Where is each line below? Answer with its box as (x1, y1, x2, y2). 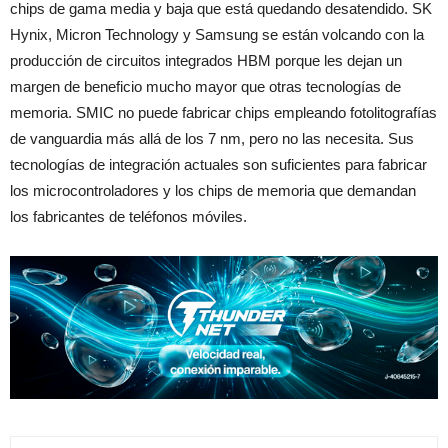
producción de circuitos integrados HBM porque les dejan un (10, 52, 402, 70)
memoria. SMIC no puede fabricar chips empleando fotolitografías (10, 104, 437, 122)
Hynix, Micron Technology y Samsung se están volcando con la (10, 26, 424, 44)
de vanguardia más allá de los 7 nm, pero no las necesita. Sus (10, 130, 414, 148)
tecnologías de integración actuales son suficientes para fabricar (10, 156, 427, 174)
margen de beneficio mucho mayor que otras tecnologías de (10, 78, 401, 96)
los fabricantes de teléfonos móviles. (10, 208, 247, 226)
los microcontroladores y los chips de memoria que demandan (10, 182, 416, 200)
